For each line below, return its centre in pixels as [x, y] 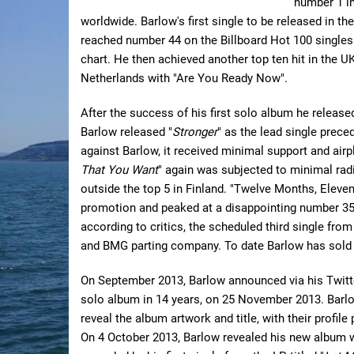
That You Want [119, 170]
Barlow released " [126, 132]
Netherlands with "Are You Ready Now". [184, 78]
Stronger [195, 132]
